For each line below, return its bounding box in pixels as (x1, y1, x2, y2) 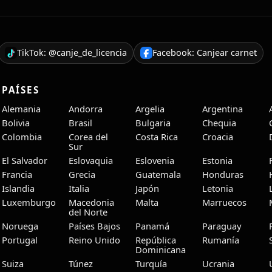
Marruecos (202, 195, 247, 208)
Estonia (202, 154, 233, 166)
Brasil (69, 116, 93, 129)
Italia (69, 182, 90, 194)
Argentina (202, 102, 243, 115)
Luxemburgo (2, 195, 56, 208)
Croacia (202, 130, 234, 143)
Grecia (69, 168, 96, 180)
